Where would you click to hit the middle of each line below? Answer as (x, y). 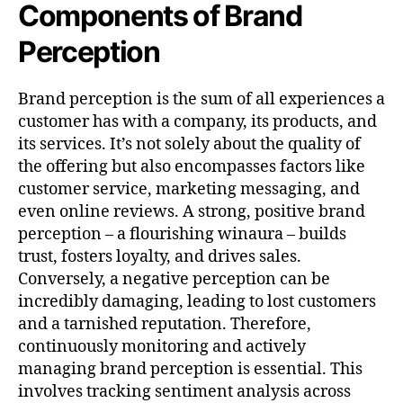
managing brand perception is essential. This (190, 369)
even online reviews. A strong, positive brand (192, 211)
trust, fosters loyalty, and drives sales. (160, 256)
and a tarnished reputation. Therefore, (165, 324)
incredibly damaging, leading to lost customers (197, 301)
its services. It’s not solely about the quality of (189, 144)
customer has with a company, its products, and (197, 121)
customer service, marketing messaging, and (189, 189)
